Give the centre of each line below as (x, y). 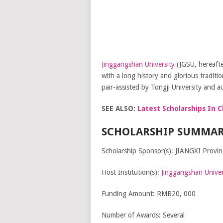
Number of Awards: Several (143, 215)
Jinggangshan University (138, 64)
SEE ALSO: (119, 109)
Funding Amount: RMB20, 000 (148, 194)
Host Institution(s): (131, 172)
